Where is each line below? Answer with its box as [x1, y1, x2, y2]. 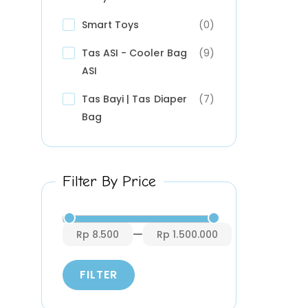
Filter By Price [63, 173, 157, 190]
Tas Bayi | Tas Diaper [82, 92, 187, 106]
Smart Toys [82, 18, 140, 32]
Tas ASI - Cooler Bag [82, 46, 187, 60]
